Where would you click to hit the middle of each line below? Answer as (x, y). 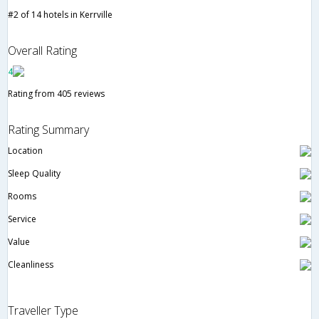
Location (25, 150)
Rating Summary (48, 129)
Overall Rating (42, 50)
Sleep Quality (34, 173)
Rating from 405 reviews (56, 93)
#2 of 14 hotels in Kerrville (60, 14)
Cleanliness (31, 264)
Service (22, 219)
